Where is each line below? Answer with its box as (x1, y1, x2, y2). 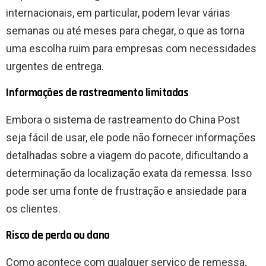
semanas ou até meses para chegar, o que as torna (6, 24, 245, 37)
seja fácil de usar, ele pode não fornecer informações (6, 131, 256, 144)
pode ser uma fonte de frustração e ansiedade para (6, 185, 246, 198)
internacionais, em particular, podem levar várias (6, 7, 230, 20)
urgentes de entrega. (6, 60, 104, 73)
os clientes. (6, 202, 61, 216)
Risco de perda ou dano (6, 228, 110, 243)
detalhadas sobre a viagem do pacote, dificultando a (6, 149, 248, 162)
